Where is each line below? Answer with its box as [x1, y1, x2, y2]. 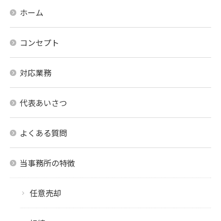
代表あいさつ [20, 97, 67, 109]
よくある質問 [20, 127, 67, 139]
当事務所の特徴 [20, 157, 75, 169]
